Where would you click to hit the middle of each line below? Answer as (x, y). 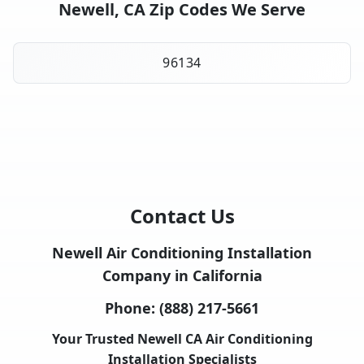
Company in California (182, 276)
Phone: (132, 308)
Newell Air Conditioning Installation (182, 253)
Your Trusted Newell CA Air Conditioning (182, 339)
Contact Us (182, 216)
